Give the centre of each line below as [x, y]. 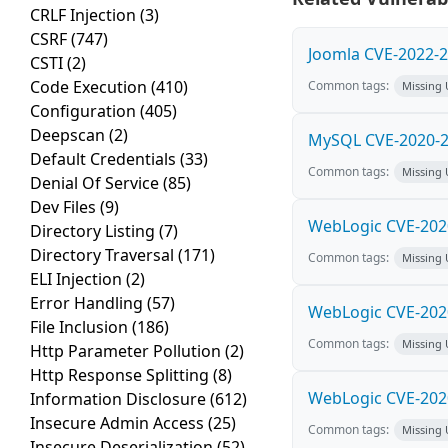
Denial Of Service [96, 183]
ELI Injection [78, 279]
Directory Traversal [104, 255]
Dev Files [65, 207]
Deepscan [69, 135]
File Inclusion [81, 327]
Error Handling [88, 303]
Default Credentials [105, 159]
